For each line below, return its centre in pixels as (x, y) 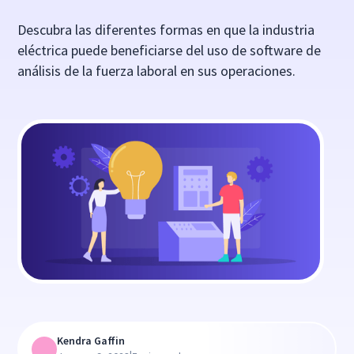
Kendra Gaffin (91, 341)
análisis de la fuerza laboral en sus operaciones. (157, 71)
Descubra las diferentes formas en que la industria (166, 30)
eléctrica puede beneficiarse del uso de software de (169, 50)
